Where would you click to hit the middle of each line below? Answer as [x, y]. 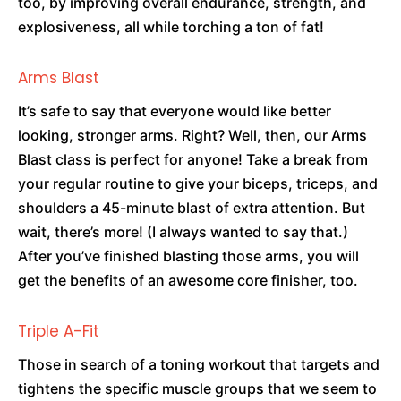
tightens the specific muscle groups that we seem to [197, 388]
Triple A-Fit [59, 331]
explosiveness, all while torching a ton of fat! [171, 27]
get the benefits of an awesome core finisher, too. [188, 280]
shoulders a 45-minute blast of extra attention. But [192, 208]
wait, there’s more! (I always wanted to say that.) [183, 232]
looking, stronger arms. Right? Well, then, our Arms [192, 135]
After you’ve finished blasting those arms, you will [188, 256]
